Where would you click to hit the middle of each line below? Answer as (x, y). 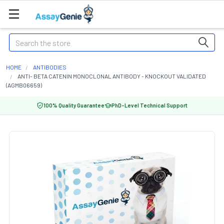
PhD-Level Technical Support (149, 105)
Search (20, 39)
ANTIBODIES (50, 67)
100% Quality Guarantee (74, 105)
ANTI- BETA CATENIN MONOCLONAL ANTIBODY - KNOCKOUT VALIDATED (112, 76)
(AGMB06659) (24, 85)
